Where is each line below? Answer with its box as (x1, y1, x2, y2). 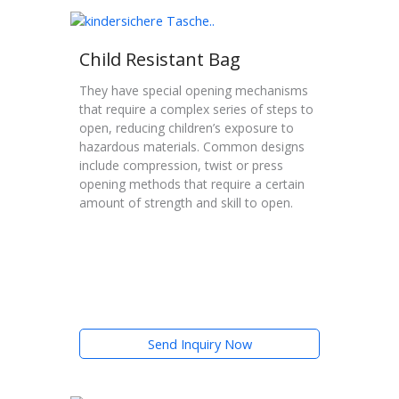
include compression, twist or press (79, 157, 283, 175)
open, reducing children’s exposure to (79, 119, 294, 137)
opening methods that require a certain (79, 175, 305, 193)
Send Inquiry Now (147, 334, 252, 353)
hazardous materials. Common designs (79, 138, 305, 156)
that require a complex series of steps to (79, 101, 313, 118)
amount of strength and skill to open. (79, 194, 293, 212)
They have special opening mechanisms (79, 82, 308, 100)
